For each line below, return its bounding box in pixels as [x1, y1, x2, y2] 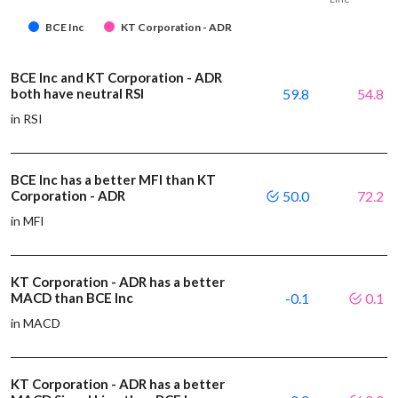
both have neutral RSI [11, 84, 144, 101]
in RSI [11, 110, 44, 126]
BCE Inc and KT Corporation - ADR [11, 68, 222, 85]
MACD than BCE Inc [11, 289, 133, 306]
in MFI [11, 212, 45, 228]
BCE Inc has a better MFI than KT [11, 171, 216, 187]
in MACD [11, 314, 61, 330]
